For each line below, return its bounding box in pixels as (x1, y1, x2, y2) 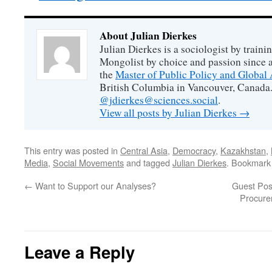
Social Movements (53, 156, 124, 169)
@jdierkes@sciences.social (100, 93, 218, 107)
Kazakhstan (220, 144, 266, 157)
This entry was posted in (24, 144, 120, 157)
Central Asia (120, 144, 168, 157)
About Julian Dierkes (100, 28, 197, 43)
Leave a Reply (24, 240, 135, 263)
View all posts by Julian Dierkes (100, 106, 239, 120)
